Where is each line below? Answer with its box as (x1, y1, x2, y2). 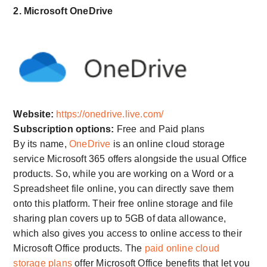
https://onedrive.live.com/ (56, 109, 164, 120)
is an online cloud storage (110, 139, 225, 150)
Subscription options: (13, 124, 114, 135)
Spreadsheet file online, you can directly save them (13, 184, 234, 194)
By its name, (13, 139, 69, 150)
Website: (13, 109, 57, 120)
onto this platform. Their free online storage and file (13, 198, 234, 209)
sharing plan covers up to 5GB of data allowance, (13, 213, 226, 224)
